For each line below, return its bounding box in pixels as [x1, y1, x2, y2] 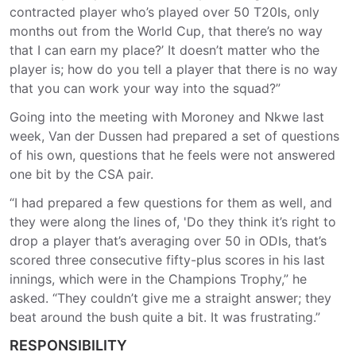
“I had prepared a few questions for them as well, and [10, 195, 332, 211]
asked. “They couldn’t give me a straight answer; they [10, 290, 331, 306]
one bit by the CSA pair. [10, 166, 153, 182]
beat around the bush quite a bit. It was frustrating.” [10, 309, 320, 325]
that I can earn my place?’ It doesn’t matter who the [10, 42, 319, 58]
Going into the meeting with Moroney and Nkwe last [10, 109, 324, 125]
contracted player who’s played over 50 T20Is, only [10, 4, 319, 20]
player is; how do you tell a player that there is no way [10, 61, 338, 77]
